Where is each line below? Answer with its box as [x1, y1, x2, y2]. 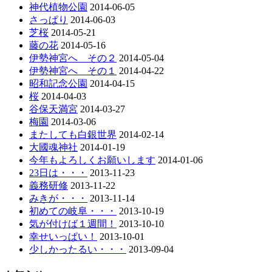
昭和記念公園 [29, 78, 87, 89]
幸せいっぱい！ [29, 231, 97, 242]
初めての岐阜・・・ [29, 206, 117, 217]
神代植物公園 [29, 2, 87, 13]
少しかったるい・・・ [29, 244, 126, 255]
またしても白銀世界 [29, 129, 117, 140]
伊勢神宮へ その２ [29, 53, 117, 64]
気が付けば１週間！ [29, 219, 117, 229]
